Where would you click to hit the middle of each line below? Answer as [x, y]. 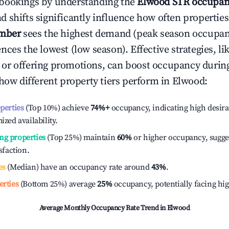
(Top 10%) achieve [56, 108]
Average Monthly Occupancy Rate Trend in [103, 208]
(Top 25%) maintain [80, 138]
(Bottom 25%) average [57, 184]
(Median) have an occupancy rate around [78, 167]
